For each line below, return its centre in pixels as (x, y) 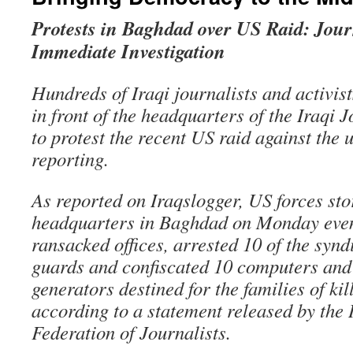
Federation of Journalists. (131, 332)
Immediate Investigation (128, 51)
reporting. (70, 159)
